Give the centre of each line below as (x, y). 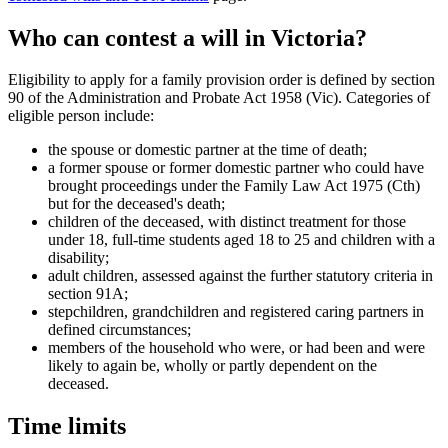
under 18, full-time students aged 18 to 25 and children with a (241, 240)
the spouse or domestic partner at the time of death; (207, 150)
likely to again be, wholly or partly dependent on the (212, 366)
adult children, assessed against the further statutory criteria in (240, 276)
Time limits (67, 426)
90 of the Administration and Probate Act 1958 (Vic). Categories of (219, 98)
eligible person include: (81, 116)
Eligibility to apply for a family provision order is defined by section (221, 80)
